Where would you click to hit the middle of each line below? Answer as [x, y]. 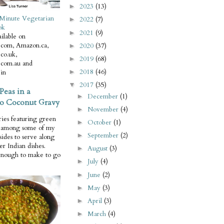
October [101, 123]
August [99, 149]
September [104, 136]
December [104, 96]
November [104, 109]
